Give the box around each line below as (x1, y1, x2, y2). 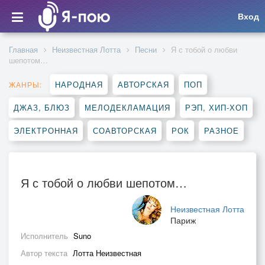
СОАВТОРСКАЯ (93, 125, 157, 136)
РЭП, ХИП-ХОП (185, 102, 248, 113)
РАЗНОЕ (204, 125, 239, 136)
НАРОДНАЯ (55, 79, 103, 90)
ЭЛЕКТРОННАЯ (14, 125, 78, 136)
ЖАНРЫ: (9, 79, 42, 89)
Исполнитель (21, 230, 70, 241)
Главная (9, 44, 38, 55)
